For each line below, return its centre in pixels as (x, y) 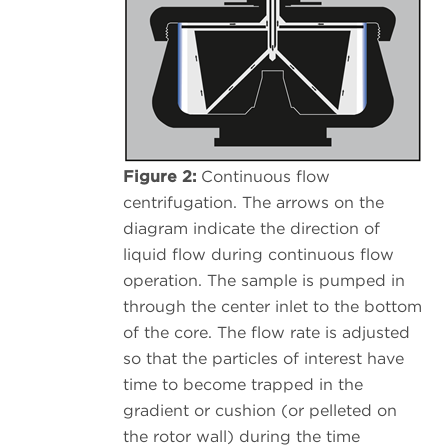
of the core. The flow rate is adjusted (266, 332)
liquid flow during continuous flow (258, 254)
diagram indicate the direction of (251, 228)
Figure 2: (159, 176)
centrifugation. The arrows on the (253, 202)
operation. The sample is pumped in (264, 280)
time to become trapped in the (243, 384)
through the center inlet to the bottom (272, 306)
